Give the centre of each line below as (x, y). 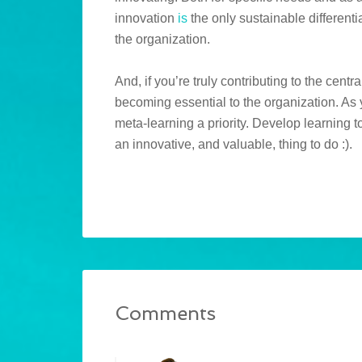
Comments (165, 314)
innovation (146, 19)
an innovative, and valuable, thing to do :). (234, 145)
